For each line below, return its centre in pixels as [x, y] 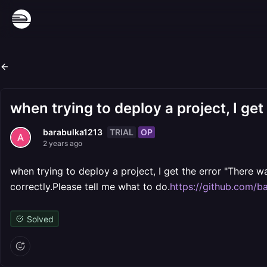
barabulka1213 [73, 132]
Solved [40, 219]
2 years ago [63, 143]
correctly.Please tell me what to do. [90, 187]
